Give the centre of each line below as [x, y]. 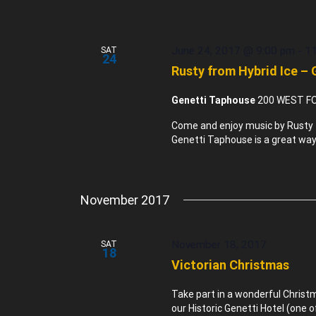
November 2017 [125, 200]
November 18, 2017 [219, 244]
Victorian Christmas [231, 265]
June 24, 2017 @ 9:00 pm [233, 50]
